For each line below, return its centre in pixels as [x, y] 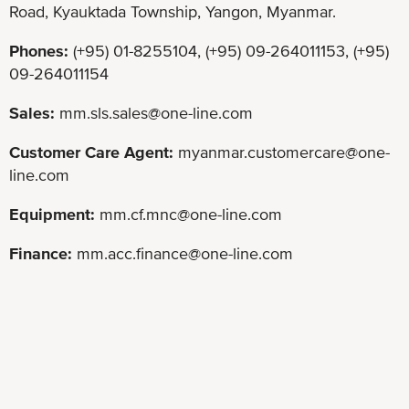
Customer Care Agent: [91, 152]
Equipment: [52, 214]
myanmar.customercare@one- [284, 152]
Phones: [39, 50]
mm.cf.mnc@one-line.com [191, 214]
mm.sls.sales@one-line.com [156, 112]
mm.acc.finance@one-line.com [185, 253]
